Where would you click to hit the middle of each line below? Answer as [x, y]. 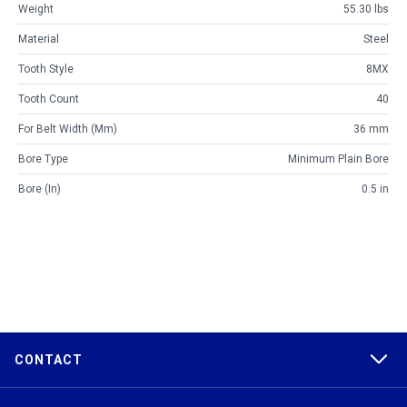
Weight [36, 10]
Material [39, 40]
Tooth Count [49, 99]
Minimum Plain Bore [338, 159]
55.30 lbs [366, 10]
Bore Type [43, 159]
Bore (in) [40, 189]
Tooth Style [46, 69]
